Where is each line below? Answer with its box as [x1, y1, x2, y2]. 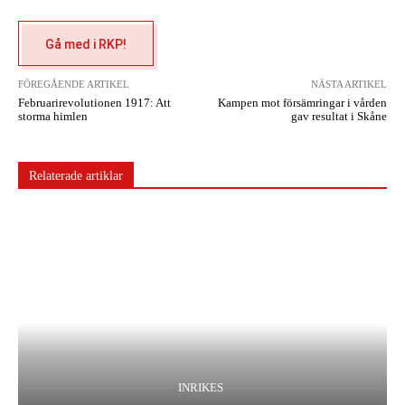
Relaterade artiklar [29, 169, 123, 183]
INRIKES [177, 380, 223, 394]
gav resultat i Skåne [290, 109, 387, 123]
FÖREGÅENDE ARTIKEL [18, 79, 129, 89]
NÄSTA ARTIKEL [310, 79, 387, 89]
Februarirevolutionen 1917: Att [18, 96, 171, 109]
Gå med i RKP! [45, 37, 127, 52]
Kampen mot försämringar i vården [217, 96, 387, 109]
